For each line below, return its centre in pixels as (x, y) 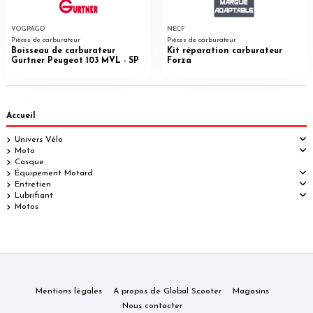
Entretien (33, 184)
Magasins (251, 292)
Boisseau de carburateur (63, 51)
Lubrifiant (34, 195)
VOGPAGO (28, 29)
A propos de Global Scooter (167, 292)
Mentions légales (69, 292)
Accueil (21, 116)
